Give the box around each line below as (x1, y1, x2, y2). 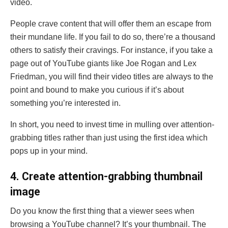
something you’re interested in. (10, 99, 123, 108)
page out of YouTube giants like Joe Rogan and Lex (10, 59, 196, 68)
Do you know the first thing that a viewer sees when (10, 207, 194, 216)
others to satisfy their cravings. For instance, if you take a (10, 46, 213, 55)
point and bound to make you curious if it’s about (10, 85, 184, 95)
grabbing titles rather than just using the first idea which (10, 133, 208, 142)
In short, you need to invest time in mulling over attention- (10, 120, 214, 129)
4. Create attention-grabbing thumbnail (10, 169, 203, 183)
